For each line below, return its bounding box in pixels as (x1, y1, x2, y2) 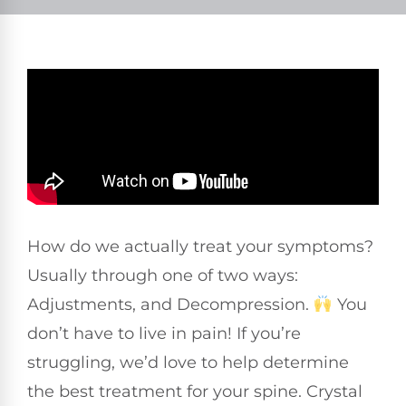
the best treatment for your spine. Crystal (27, 381, 362, 401)
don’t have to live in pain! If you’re (27, 323, 301, 343)
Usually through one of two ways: (27, 265, 298, 285)
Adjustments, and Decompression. (27, 294, 314, 314)
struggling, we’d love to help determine (27, 352, 349, 372)
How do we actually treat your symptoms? (27, 236, 373, 256)
